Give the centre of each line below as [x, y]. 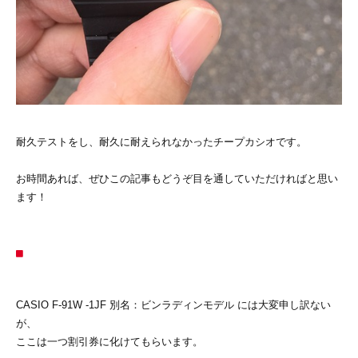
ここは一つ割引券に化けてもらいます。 [109, 342]
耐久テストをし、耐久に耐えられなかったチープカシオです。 [161, 142]
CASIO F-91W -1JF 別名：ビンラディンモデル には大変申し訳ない [173, 305]
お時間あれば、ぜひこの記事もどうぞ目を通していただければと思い [177, 179]
